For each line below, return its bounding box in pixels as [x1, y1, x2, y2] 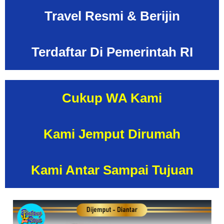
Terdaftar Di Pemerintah [31, 44, 176, 59]
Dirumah [128, 126, 180, 141]
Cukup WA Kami [62, 90, 162, 105]
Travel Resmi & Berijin [44, 8, 180, 23]
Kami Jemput [43, 126, 128, 141]
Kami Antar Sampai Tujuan [30, 162, 193, 177]
